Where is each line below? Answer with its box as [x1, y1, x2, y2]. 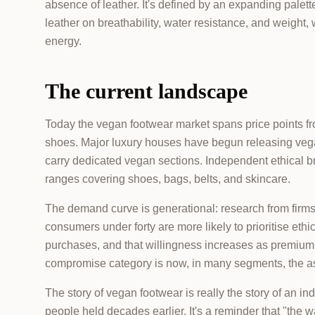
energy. [45, 35, 82, 47]
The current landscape [45, 79, 247, 103]
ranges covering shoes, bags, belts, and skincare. [45, 173, 290, 185]
